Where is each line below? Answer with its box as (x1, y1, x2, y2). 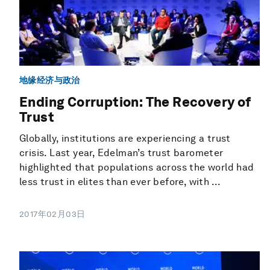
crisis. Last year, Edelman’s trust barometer (19, 146, 224, 159)
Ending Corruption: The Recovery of (19, 93, 251, 110)
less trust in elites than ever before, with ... (19, 175, 221, 187)
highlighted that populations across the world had (19, 161, 254, 173)
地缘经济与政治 (19, 75, 80, 85)
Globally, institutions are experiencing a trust (19, 132, 231, 144)
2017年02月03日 (19, 209, 86, 219)
